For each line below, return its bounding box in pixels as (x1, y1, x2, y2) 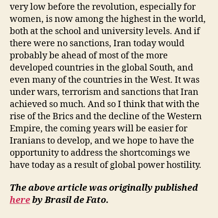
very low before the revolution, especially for (10, 1, 196, 13)
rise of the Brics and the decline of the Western (10, 110, 202, 122)
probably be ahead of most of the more (10, 50, 168, 61)
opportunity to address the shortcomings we (10, 147, 190, 159)
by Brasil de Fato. (30, 195, 109, 206)
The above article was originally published (10, 182, 198, 194)
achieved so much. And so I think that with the (10, 98, 200, 110)
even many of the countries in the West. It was (10, 74, 200, 86)
